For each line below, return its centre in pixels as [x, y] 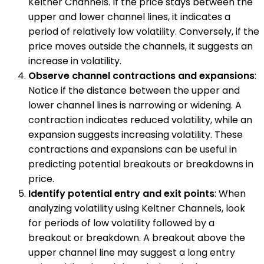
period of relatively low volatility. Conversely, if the [144, 31]
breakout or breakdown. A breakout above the [137, 237]
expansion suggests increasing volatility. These [136, 134]
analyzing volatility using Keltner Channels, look [137, 208]
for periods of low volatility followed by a [121, 223]
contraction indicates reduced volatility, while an [140, 120]
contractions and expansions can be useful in [133, 149]
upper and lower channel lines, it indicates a [129, 16]
